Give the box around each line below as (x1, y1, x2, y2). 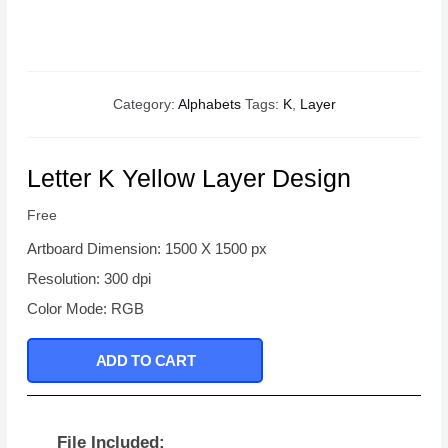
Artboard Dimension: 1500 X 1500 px (27, 240, 268, 258)
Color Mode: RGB (27, 300, 145, 318)
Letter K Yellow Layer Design (27, 164, 352, 193)
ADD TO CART (95, 352, 196, 370)
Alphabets (177, 97, 241, 113)
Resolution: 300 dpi (27, 270, 152, 288)
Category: (112, 97, 178, 113)
